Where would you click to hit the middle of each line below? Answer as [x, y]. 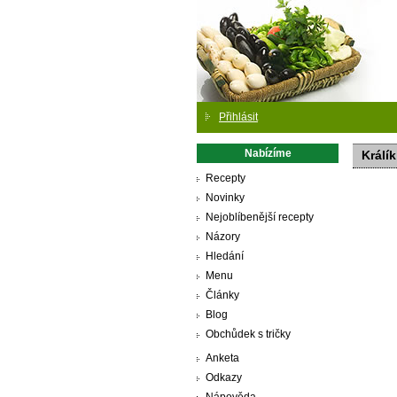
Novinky [225, 198]
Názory [223, 237]
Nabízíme [268, 153]
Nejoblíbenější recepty [260, 217]
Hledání [225, 256]
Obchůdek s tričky [248, 334]
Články [222, 295]
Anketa [222, 358]
